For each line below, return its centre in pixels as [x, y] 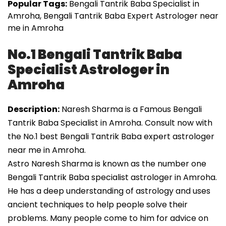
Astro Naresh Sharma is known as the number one [107, 164]
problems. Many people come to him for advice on [108, 218]
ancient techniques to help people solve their [98, 205]
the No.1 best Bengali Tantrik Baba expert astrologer [111, 137]
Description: [34, 109]
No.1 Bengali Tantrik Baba [95, 55]
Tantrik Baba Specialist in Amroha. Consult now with [110, 123]
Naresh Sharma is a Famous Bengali [131, 109]
